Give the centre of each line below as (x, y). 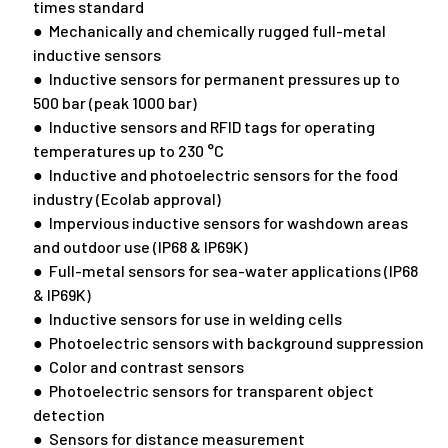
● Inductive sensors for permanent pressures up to (216, 79)
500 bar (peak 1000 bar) (114, 103)
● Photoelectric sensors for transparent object (203, 391)
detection (68, 415)
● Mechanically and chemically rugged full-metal (209, 31)
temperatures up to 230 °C (128, 151)
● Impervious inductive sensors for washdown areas (220, 223)
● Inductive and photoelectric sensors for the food (215, 175)
